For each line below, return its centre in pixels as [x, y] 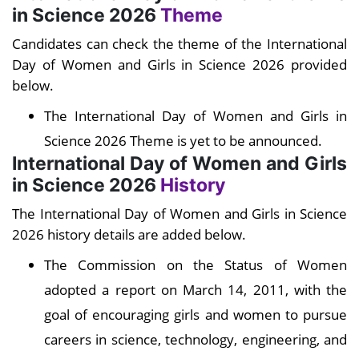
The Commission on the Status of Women [196, 265]
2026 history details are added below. [129, 234]
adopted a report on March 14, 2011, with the [196, 290]
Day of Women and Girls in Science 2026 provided [179, 65]
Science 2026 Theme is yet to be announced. [183, 141]
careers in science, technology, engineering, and [196, 339]
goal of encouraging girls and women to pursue [196, 315]
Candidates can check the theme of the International [179, 44]
